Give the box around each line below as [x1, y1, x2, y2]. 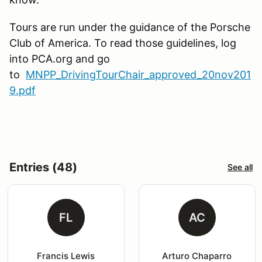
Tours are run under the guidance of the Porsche [9, 20, 250, 33]
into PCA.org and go [9, 52, 110, 65]
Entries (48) [9, 160, 77, 174]
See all [227, 162, 253, 173]
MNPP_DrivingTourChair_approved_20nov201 [26, 68, 251, 81]
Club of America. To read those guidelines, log [9, 36, 236, 49]
